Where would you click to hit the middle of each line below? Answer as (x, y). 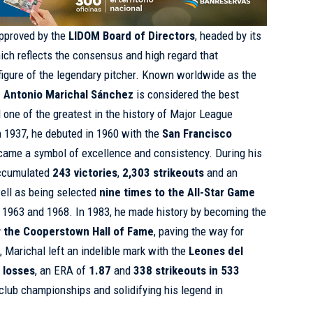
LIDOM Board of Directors (132, 36)
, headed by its (228, 36)
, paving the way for (199, 232)
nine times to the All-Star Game (177, 192)
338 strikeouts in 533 (187, 271)
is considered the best (187, 95)
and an (221, 173)
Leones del (216, 251)
